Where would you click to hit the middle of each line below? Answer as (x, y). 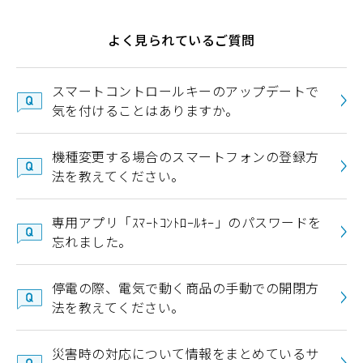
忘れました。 (92, 242)
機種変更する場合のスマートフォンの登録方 (186, 157)
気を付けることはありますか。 (145, 111)
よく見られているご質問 (181, 40)
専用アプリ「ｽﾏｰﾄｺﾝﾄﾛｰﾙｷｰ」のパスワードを (187, 222)
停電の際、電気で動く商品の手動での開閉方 (186, 288)
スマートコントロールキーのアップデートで (186, 91)
